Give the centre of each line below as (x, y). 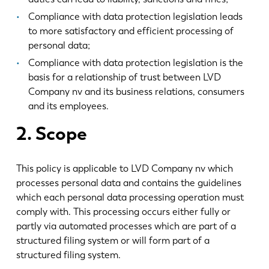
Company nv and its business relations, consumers (136, 92)
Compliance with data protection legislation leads (135, 17)
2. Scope (51, 134)
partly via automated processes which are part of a (126, 226)
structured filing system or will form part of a (113, 241)
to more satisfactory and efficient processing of (131, 31)
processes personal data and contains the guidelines (128, 183)
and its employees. (68, 106)
